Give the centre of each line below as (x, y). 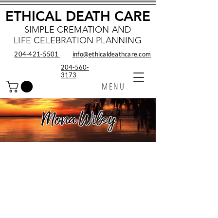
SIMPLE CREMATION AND (78, 30)
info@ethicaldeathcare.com (112, 54)
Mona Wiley (78, 120)
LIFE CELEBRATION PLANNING (78, 40)
